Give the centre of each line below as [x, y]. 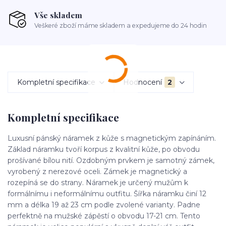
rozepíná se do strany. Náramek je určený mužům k [98, 182]
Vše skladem [59, 15]
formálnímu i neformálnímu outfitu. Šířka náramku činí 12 [107, 193]
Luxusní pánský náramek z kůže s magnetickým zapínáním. [112, 138]
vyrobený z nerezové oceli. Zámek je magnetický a [97, 171]
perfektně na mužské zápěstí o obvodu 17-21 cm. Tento [104, 216]
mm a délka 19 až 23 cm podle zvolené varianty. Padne [104, 205]
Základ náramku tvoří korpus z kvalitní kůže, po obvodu [104, 149]
